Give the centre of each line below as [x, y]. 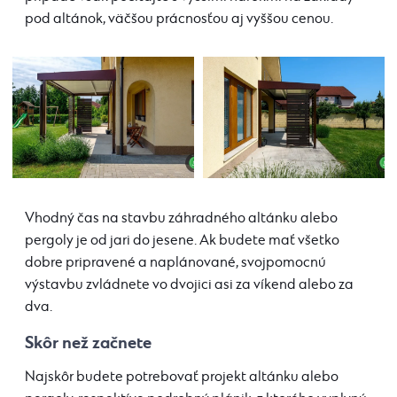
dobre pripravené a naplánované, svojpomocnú [175, 262]
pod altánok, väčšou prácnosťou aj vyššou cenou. [179, 19]
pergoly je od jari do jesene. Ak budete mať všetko [182, 240]
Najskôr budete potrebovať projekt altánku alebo [182, 377]
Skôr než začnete [88, 343]
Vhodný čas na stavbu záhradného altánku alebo [181, 218]
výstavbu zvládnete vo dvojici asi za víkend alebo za [189, 284]
